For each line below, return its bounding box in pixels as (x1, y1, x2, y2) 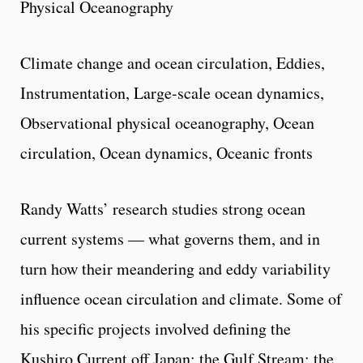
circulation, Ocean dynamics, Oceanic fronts (20, 142, 313, 164)
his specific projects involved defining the (20, 318, 291, 340)
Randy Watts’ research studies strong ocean (20, 198, 305, 220)
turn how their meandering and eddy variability (20, 258, 331, 280)
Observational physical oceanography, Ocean (20, 112, 314, 135)
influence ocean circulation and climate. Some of (20, 288, 342, 310)
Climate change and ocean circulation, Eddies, (20, 52, 325, 75)
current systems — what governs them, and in (20, 228, 320, 250)
